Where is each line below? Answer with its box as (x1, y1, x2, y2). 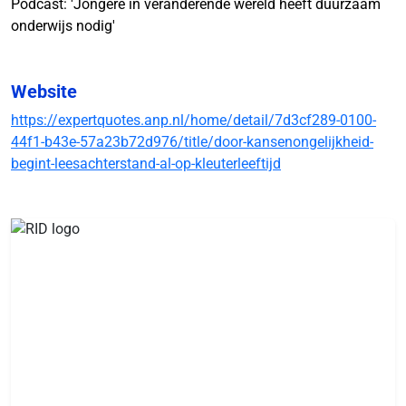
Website (11, 81, 77, 102)
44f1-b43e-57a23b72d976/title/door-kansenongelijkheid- (11, 133, 373, 150)
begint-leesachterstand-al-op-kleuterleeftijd (11, 155, 281, 172)
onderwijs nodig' (11, 17, 115, 34)
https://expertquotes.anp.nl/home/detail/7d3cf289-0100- (11, 111, 376, 129)
